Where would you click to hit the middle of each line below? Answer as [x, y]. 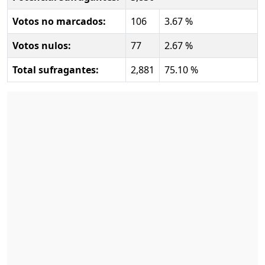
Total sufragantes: [56, 70]
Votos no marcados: [59, 21]
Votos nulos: [42, 45]
